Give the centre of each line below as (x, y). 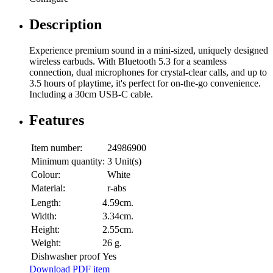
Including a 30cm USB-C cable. (91, 94)
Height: (45, 230)
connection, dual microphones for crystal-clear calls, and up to (148, 73)
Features (57, 120)
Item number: (57, 148)
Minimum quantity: (68, 161)
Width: (44, 216)
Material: (48, 188)
